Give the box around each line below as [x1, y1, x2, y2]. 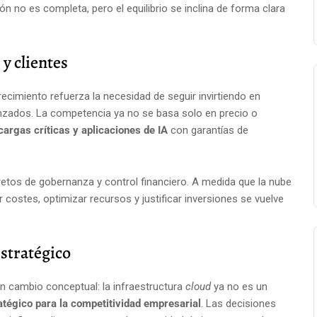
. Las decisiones [201, 297, 276, 310]
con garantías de [168, 124, 248, 137]
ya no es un [211, 280, 267, 293]
